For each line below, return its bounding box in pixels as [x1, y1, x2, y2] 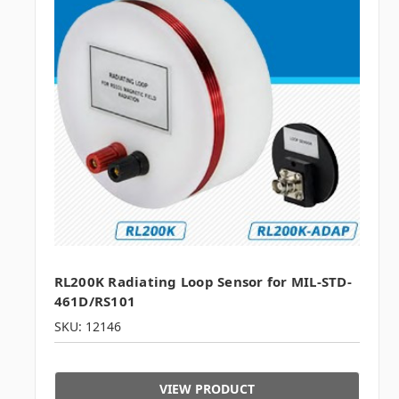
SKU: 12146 [53, 318, 121, 336]
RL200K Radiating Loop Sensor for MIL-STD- [53, 273, 352, 291]
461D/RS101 [53, 292, 136, 311]
